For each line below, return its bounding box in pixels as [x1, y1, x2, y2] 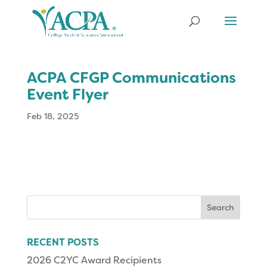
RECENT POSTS [26, 236, 99, 249]
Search [26, 195, 58, 207]
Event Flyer [26, 85, 108, 104]
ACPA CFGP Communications [26, 68, 236, 88]
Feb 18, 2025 [26, 111, 79, 122]
